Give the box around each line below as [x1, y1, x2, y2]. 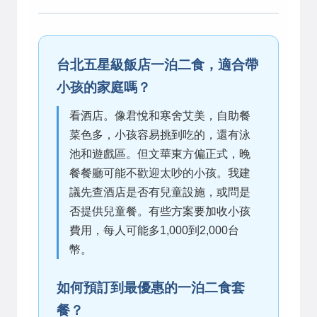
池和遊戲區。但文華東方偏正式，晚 [69, 147, 250, 160]
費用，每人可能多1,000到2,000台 [69, 224, 239, 236]
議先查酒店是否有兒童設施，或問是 [69, 185, 250, 198]
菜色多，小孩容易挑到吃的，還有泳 [69, 128, 250, 141]
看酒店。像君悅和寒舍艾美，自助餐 [69, 109, 250, 122]
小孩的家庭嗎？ [57, 79, 151, 95]
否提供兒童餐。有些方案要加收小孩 [69, 204, 250, 217]
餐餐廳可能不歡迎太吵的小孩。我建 [69, 166, 250, 179]
